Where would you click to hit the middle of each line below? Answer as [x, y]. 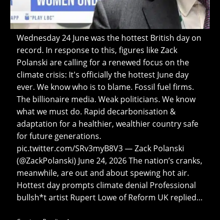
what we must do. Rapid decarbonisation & [96, 111]
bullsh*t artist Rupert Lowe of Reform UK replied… [110, 197]
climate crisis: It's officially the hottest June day [102, 74]
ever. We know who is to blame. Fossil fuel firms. [105, 87]
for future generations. [59, 136]
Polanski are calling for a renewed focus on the [103, 62]
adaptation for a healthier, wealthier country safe [107, 124]
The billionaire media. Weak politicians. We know [106, 99]
